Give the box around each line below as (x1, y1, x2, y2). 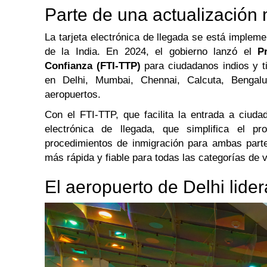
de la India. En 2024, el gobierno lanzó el (45, 46, 258, 58)
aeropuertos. (45, 89, 101, 101)
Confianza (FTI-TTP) (45, 60, 141, 72)
